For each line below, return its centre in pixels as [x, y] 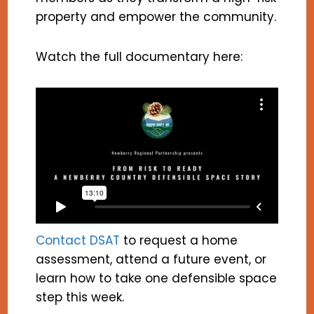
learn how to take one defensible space [157, 279]
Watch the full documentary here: [139, 56]
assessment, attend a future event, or [151, 260]
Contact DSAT [78, 241]
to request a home [179, 241]
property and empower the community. [156, 16]
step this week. [82, 298]
